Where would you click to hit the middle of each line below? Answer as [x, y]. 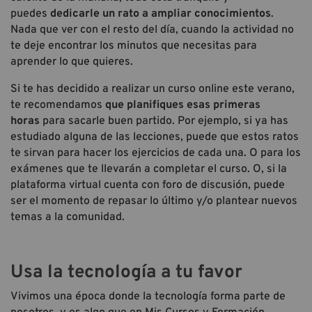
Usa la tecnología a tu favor [126, 272]
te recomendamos [58, 105]
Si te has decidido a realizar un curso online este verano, [153, 89]
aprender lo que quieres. [72, 62]
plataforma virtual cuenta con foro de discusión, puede [148, 185]
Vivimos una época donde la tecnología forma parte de [148, 296]
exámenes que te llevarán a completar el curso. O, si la [149, 169]
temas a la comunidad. [68, 217]
